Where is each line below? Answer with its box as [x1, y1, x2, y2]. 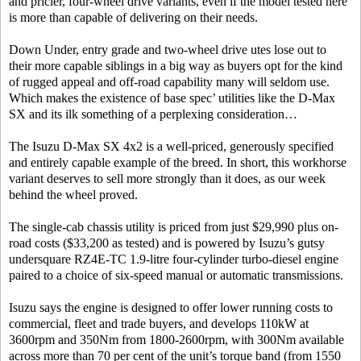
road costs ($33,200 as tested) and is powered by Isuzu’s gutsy [9, 236, 325, 251]
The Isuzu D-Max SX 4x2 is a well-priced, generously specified [9, 139, 334, 154]
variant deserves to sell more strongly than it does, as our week [9, 172, 326, 186]
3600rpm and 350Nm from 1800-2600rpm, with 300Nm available [9, 333, 344, 347]
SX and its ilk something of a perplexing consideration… [9, 107, 297, 122]
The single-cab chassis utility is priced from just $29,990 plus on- [9, 220, 338, 234]
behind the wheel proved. [9, 188, 138, 202]
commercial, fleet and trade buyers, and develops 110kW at [9, 317, 309, 331]
